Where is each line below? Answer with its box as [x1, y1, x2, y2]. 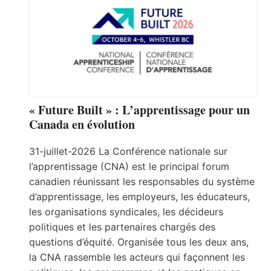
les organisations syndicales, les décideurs [29, 205, 223, 218]
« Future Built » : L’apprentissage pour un [29, 100, 250, 119]
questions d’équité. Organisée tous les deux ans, [29, 235, 249, 248]
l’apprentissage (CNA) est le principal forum [29, 160, 229, 172]
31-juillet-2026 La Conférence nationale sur [29, 145, 227, 157]
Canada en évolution [29, 115, 135, 133]
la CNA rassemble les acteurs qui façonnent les [29, 250, 245, 263]
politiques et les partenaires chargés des [29, 220, 215, 233]
